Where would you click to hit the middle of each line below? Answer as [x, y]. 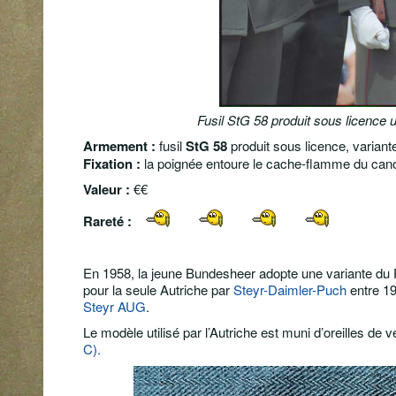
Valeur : [107, 190]
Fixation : [114, 163]
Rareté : [109, 221]
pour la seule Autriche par [158, 290]
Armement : [121, 145]
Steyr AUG [114, 307]
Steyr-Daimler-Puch [290, 290]
